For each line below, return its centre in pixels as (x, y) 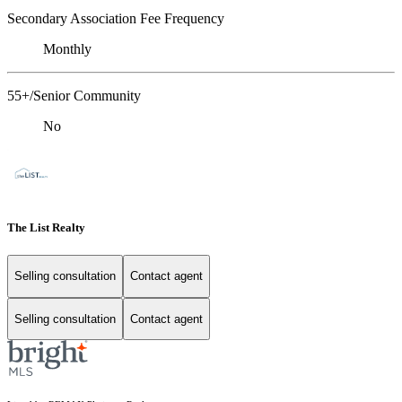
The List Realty (46, 227)
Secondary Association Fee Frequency (116, 18)
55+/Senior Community (74, 95)
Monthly (67, 48)
